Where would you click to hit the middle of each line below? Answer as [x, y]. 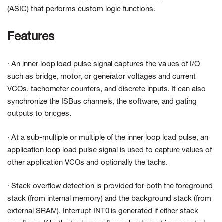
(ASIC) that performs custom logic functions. [81, 10]
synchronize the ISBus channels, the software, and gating [102, 102]
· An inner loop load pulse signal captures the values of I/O [104, 65]
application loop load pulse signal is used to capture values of [110, 150]
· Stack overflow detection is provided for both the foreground [110, 187]
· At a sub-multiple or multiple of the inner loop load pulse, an [108, 138]
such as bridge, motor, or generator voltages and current [102, 77]
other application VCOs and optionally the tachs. [87, 163]
